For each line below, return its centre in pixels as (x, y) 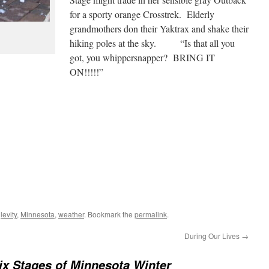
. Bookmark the (109, 214)
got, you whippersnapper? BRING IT (142, 57)
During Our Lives (213, 236)
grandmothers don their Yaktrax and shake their (159, 29)
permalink (151, 214)
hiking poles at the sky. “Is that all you (152, 43)
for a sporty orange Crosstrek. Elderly (142, 14)
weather (71, 214)
